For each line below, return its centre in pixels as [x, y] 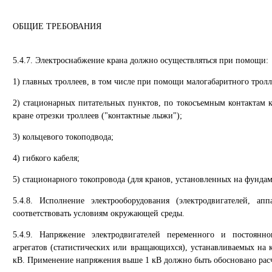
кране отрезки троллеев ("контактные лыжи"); [97, 116]
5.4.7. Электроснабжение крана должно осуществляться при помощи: [141, 60]
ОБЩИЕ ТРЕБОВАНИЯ [57, 26]
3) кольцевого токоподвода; [63, 137]
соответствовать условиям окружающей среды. [99, 213]
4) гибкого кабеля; [46, 158]
